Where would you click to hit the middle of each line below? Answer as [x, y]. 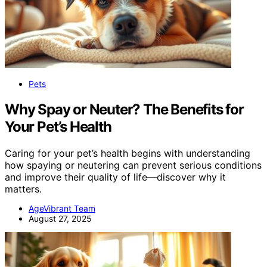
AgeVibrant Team [62, 208]
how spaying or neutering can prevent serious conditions [133, 165]
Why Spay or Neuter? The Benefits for [124, 109]
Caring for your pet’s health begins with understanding [128, 153]
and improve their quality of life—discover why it [115, 177]
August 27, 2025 [60, 218]
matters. [23, 189]
